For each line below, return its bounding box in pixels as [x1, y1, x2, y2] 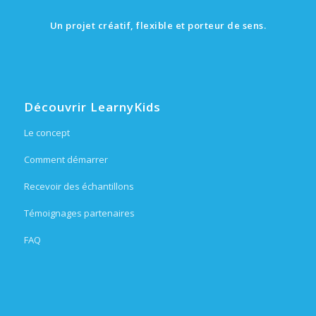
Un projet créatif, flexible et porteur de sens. [49, 18, 267, 32]
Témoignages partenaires [23, 207, 135, 220]
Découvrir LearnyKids [23, 99, 161, 116]
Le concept [23, 126, 70, 140]
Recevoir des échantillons [23, 180, 134, 193]
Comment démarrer [23, 153, 108, 166]
